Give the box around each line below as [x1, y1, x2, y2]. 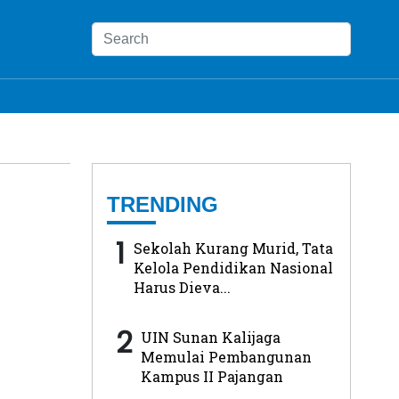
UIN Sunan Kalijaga [141, 327, 281, 346]
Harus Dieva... [134, 277, 231, 297]
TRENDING [107, 191, 218, 216]
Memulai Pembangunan [141, 346, 312, 366]
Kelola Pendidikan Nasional [134, 257, 333, 277]
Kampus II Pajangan [141, 366, 283, 386]
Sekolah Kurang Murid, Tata [134, 238, 333, 257]
